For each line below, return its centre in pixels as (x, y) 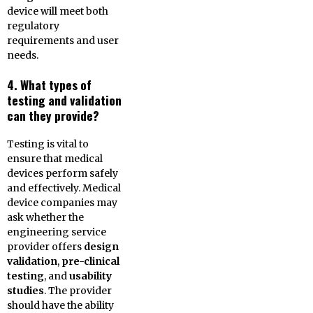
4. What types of (49, 85)
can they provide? (53, 115)
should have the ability (60, 305)
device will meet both (58, 11)
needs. (23, 55)
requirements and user (63, 41)
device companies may (62, 203)
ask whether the (45, 217)
